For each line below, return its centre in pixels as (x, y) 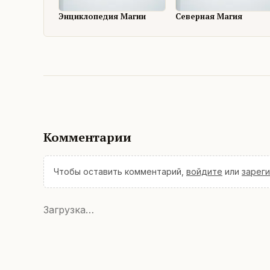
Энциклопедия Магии (102, 17)
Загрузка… (69, 210)
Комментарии (87, 137)
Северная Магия (209, 17)
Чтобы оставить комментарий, (119, 172)
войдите (204, 172)
